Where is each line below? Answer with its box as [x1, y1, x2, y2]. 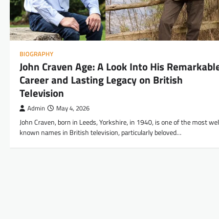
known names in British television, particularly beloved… [20, 127, 181, 138]
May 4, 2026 [56, 103, 89, 113]
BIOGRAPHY [20, 49, 53, 59]
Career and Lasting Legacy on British [20, 71, 183, 88]
